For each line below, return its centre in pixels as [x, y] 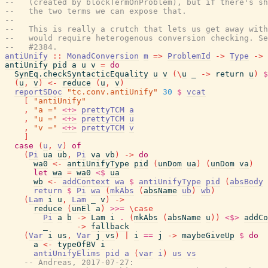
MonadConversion [103, 56]
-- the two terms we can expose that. [96, 11]
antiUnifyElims [67, 253]
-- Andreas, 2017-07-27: [79, 262]
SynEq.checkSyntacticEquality [81, 74]
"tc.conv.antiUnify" [112, 92]
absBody [246, 182]
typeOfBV [77, 244]
